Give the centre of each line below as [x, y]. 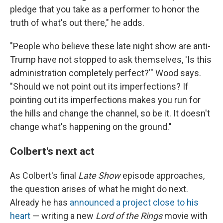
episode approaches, [163, 175]
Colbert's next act [52, 151]
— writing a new [64, 216]
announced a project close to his [134, 202]
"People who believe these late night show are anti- [110, 46]
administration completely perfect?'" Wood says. [106, 73]
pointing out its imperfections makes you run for [105, 100]
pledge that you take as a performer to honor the [105, 9]
